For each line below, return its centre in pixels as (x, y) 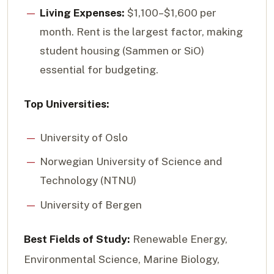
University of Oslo (83, 137)
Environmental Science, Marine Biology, (122, 260)
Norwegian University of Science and (131, 162)
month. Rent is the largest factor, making (141, 32)
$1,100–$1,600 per (170, 13)
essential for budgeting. (99, 70)
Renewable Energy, (179, 239)
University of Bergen (91, 205)
